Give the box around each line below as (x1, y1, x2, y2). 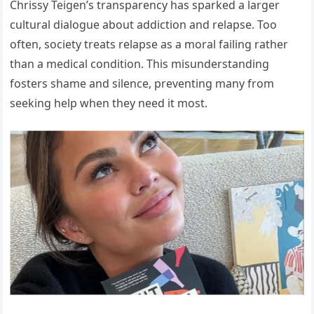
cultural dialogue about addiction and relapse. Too (10, 16, 278, 32)
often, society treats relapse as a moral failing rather (10, 36, 289, 52)
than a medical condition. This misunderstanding (10, 55, 270, 71)
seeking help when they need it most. (10, 95, 208, 111)
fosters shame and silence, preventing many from (10, 75, 275, 91)
